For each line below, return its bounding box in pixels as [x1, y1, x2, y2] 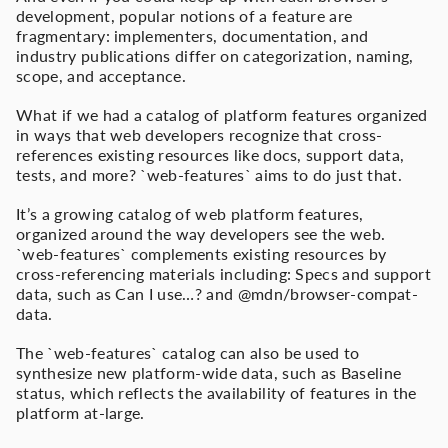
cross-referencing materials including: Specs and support [16, 264, 431, 284]
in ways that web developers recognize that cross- [16, 125, 383, 145]
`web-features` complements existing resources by [16, 244, 387, 264]
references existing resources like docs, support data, [16, 145, 405, 165]
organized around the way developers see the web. [16, 224, 386, 244]
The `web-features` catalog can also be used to [16, 343, 360, 363]
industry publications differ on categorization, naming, [16, 45, 414, 65]
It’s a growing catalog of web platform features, [16, 204, 364, 224]
